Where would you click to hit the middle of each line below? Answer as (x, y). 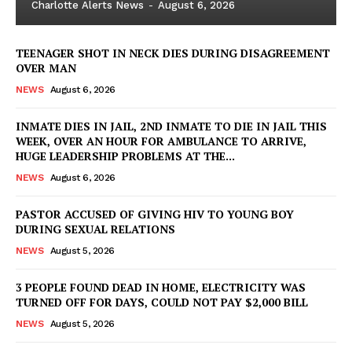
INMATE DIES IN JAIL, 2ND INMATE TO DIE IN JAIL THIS (171, 126)
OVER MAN (46, 68)
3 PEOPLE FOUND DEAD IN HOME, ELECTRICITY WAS (161, 287)
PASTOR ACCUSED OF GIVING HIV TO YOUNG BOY (155, 214)
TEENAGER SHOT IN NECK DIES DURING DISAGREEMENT (173, 53)
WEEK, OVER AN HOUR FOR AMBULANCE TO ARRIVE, (161, 141)
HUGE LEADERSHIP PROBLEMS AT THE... (125, 156)
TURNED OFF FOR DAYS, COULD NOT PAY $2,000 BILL (162, 302)
